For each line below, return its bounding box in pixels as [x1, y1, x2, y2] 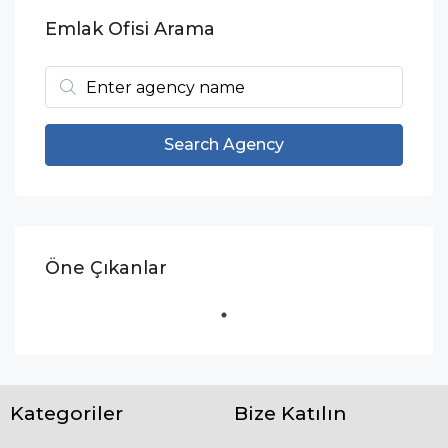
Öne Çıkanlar [45, 257, 167, 280]
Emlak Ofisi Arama [45, 18, 215, 41]
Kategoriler [10, 402, 123, 426]
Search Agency [164, 135, 284, 155]
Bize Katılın [234, 402, 347, 426]
